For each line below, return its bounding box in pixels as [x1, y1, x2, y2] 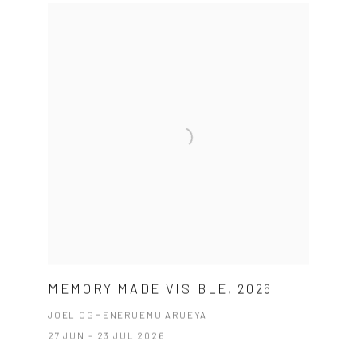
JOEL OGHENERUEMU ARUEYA [47, 309, 208, 321]
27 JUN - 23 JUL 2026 [47, 330, 165, 342]
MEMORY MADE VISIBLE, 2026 [47, 280, 273, 297]
